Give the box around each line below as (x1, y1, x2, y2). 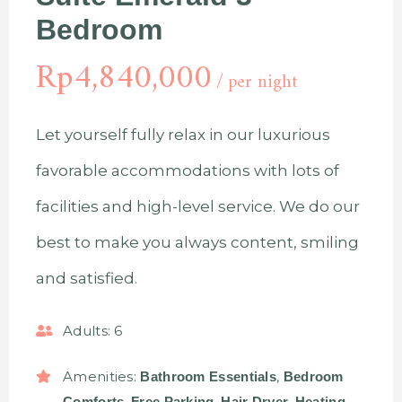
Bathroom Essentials (140, 368, 277, 384)
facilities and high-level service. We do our (36, 197, 360, 215)
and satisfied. (36, 269, 137, 287)
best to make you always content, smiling (36, 233, 359, 251)
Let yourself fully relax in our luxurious (36, 126, 330, 144)
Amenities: (63, 367, 136, 385)
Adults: (63, 322, 111, 339)
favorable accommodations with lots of (36, 162, 339, 179)
